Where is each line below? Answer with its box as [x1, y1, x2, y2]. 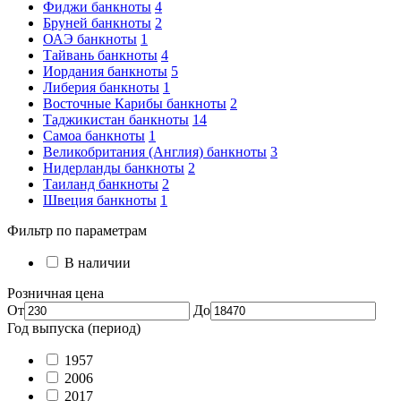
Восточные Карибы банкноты [43, 96, 226, 111]
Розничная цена [7, 286, 104, 301]
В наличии [64, 255, 131, 270]
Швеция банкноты [43, 192, 157, 208]
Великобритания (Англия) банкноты [43, 144, 267, 159]
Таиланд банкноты [43, 176, 158, 192]
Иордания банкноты [43, 64, 167, 79]
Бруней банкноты [43, 15, 151, 30]
